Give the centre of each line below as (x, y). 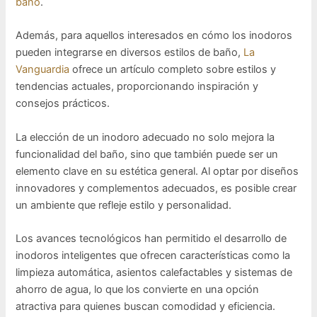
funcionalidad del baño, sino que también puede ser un (147, 154)
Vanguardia (43, 70)
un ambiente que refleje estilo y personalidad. (124, 205)
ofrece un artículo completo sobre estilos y (173, 70)
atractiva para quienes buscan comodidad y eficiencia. (146, 307)
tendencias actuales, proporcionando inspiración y (137, 87)
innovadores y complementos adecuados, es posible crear (156, 188)
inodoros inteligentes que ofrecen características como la (153, 256)
